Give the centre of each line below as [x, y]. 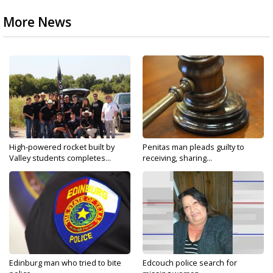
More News [37, 22]
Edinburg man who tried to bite [65, 263]
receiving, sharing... [177, 158]
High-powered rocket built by [62, 147]
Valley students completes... [60, 158]
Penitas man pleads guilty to [193, 147]
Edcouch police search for [190, 263]
